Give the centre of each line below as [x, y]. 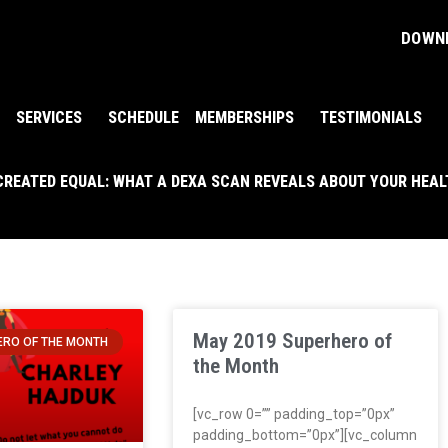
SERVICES [49, 117]
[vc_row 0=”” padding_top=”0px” [293, 413]
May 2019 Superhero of [292, 340]
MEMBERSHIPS [245, 117]
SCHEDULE [144, 117]
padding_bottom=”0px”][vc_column [304, 434]
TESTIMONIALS [371, 117]
